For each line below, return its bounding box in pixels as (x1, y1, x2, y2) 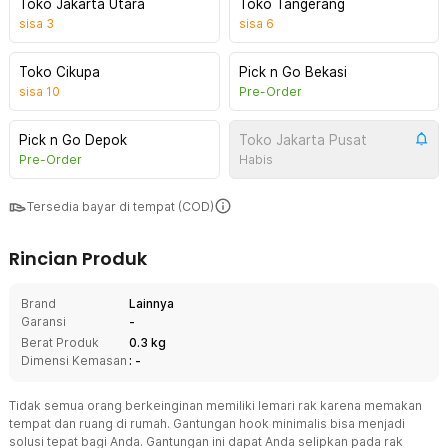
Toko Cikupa (19, 64, 100, 80)
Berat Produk (21, 335, 99, 350)
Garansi (21, 314, 66, 329)
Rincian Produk (9, 246, 147, 271)
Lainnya (129, 296, 174, 311)
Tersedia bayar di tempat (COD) (27, 199, 214, 214)
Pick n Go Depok (19, 132, 127, 148)
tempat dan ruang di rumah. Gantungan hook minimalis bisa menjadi (9, 416, 405, 431)
